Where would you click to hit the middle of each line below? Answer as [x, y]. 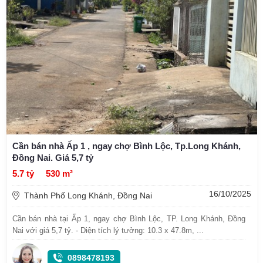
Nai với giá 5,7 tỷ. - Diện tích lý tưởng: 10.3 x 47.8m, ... [108, 230]
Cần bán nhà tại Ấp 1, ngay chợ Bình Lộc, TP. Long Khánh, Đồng [129, 218]
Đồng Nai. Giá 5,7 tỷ [53, 157]
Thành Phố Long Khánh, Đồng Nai [88, 195]
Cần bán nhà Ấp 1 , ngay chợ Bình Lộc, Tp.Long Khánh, [127, 146]
